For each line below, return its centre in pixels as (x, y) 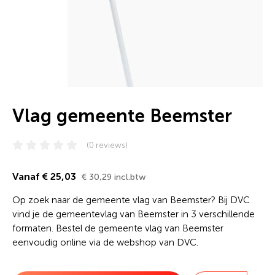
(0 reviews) (107, 145)
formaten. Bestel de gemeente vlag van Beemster (118, 228)
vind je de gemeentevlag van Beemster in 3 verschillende (134, 214)
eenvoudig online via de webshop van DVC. (105, 242)
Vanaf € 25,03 (45, 176)
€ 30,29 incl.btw (114, 177)
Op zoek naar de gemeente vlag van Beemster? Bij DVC (131, 200)
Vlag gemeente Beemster (122, 116)
